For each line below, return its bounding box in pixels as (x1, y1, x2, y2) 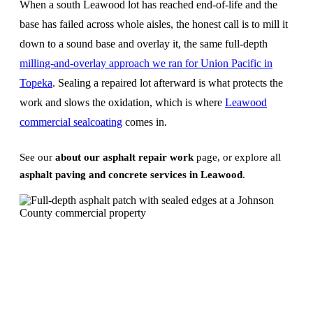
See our (20, 151, 55, 163)
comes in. (122, 115, 167, 128)
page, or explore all (194, 151, 281, 163)
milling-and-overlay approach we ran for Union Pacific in (20, 57, 272, 69)
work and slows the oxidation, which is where (20, 96, 225, 108)
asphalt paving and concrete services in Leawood (20, 168, 242, 180)
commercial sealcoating (20, 115, 122, 128)
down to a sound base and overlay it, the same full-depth (20, 37, 268, 50)
